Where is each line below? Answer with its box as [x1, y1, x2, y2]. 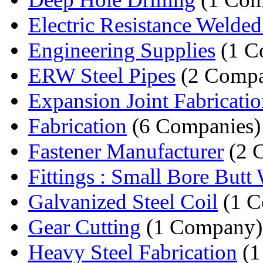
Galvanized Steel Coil [28, 189, 218, 214]
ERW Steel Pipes [28, 63, 176, 87]
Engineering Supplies [28, 38, 215, 62]
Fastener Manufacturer [28, 139, 224, 163]
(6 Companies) [127, 113, 261, 138]
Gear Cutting [28, 214, 141, 239]
